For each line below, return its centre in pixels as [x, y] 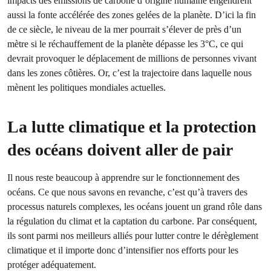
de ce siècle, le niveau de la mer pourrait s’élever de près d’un [124, 29]
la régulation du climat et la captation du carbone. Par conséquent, [132, 221]
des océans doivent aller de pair [120, 150]
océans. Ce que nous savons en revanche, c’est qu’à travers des [127, 192]
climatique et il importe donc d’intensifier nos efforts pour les [123, 250]
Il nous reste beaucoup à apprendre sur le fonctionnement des [123, 178]
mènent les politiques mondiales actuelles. [87, 87]
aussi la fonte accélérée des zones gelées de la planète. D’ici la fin [132, 15]
